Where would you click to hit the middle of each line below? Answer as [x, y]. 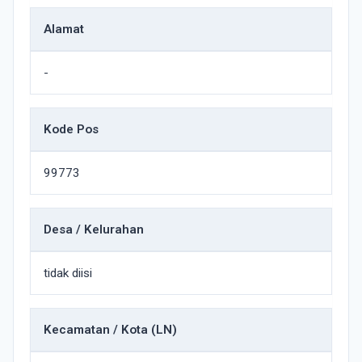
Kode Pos [71, 129]
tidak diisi [68, 273]
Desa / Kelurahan [94, 229]
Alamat [64, 29]
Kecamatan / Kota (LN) [110, 330]
